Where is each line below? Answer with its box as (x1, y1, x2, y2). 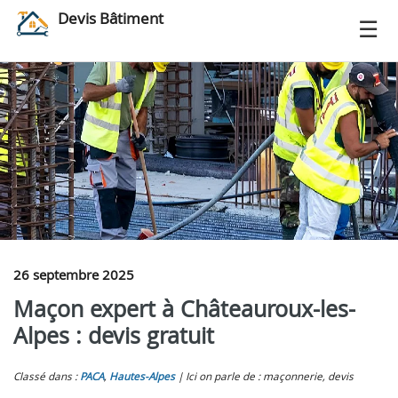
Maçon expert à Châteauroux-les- (13, 294, 355, 323)
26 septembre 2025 (13, 266, 134, 283)
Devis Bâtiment (58, 8, 163, 28)
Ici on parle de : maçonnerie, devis (186, 370, 354, 383)
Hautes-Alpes (109, 370, 175, 383)
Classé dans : (13, 370, 80, 383)
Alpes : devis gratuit (13, 321, 214, 350)
